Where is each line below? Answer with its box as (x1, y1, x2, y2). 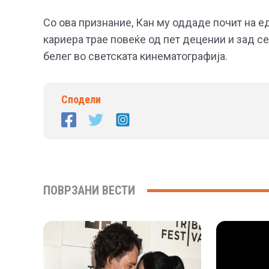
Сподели (61, 92, 101, 106)
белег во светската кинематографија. (43, 49, 228, 62)
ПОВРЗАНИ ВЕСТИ (43, 183, 135, 198)
